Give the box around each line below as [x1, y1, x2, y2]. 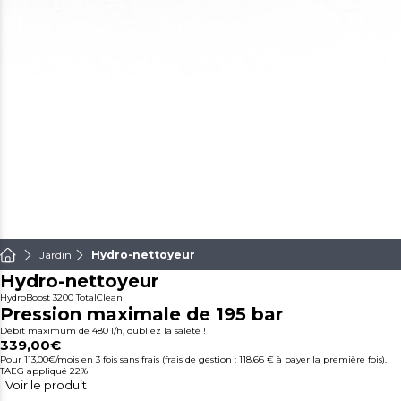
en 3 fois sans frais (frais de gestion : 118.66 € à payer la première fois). [81, 354, 387, 366]
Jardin [39, 248, 72, 262]
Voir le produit [5, 378, 87, 393]
